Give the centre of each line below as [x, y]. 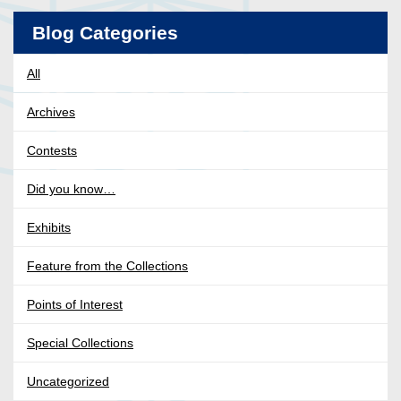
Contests [52, 151]
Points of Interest [75, 305]
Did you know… [71, 189]
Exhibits [49, 228]
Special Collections [80, 343]
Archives [51, 112]
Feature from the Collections [107, 266]
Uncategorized [68, 382]
